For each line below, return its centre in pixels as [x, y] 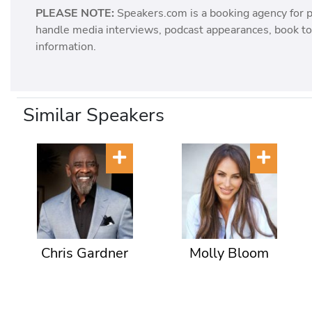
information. [66, 47]
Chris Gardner [85, 253]
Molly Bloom [229, 253]
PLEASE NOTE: [75, 14]
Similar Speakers [94, 115]
